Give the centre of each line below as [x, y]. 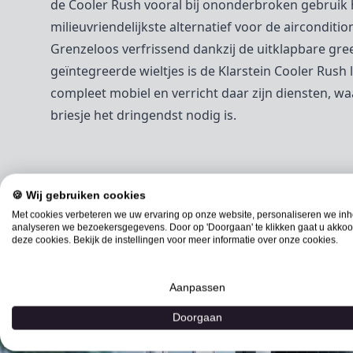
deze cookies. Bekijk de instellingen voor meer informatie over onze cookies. [175, 240]
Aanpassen [197, 288]
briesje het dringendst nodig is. [143, 115]
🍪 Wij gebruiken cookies [79, 195]
